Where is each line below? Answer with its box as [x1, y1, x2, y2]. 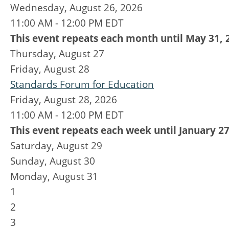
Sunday [10, 154, 44, 168]
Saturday [10, 139, 52, 152]
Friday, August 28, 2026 [10, 93, 117, 106]
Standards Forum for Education [10, 78, 154, 91]
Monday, [10, 170, 53, 183]
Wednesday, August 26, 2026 [10, 1, 143, 14]
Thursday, [10, 47, 59, 60]
